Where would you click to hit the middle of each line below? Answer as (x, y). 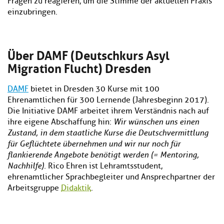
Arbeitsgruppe (34, 188)
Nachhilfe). (27, 166)
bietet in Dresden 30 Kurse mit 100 (94, 89)
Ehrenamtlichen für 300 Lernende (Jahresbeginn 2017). (108, 100)
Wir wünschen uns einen (156, 122)
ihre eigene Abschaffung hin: (60, 122)
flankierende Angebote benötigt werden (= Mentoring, (103, 155)
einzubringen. (32, 12)
